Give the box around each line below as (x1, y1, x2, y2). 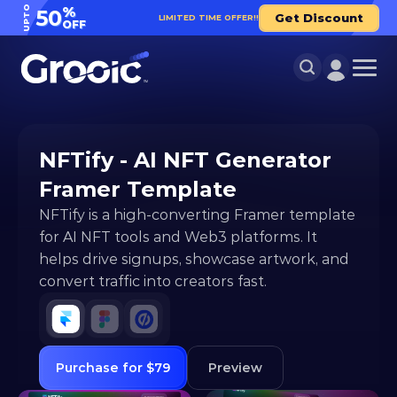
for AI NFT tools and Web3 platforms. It (39, 229, 317, 245)
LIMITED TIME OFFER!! (159, 12, 259, 22)
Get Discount (275, 10, 363, 25)
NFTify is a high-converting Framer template (39, 206, 355, 223)
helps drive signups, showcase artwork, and (39, 251, 349, 268)
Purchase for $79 (56, 360, 170, 376)
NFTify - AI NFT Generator (39, 147, 331, 173)
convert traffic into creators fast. (39, 273, 267, 290)
